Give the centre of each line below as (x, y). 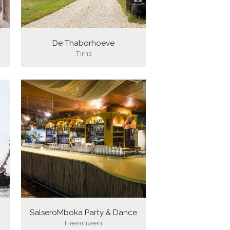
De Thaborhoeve (83, 43)
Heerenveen (83, 223)
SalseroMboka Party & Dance (83, 212)
